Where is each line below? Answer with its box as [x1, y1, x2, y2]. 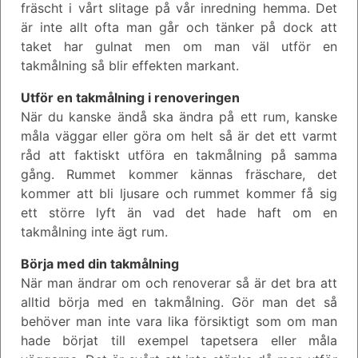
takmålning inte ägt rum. [21, 224, 168, 240]
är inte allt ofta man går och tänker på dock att [21, 19, 337, 35]
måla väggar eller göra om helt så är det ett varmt [21, 128, 337, 144]
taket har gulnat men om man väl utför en [21, 38, 337, 54]
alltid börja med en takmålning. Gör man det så [21, 294, 337, 310]
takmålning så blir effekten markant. [21, 58, 239, 74]
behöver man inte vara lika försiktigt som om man [21, 313, 337, 329]
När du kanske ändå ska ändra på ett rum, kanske [21, 109, 337, 125]
